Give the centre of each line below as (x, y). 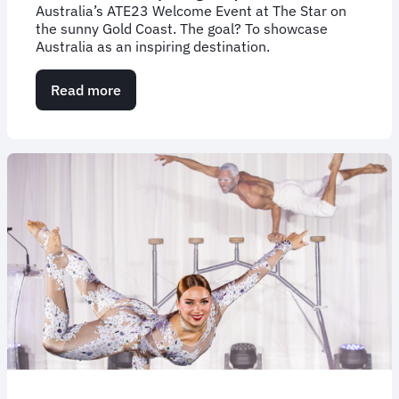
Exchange (152, 179)
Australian (155, 143)
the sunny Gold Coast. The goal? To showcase (182, 28)
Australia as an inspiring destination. (153, 46)
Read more (86, 90)
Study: (142, 125)
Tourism (147, 161)
